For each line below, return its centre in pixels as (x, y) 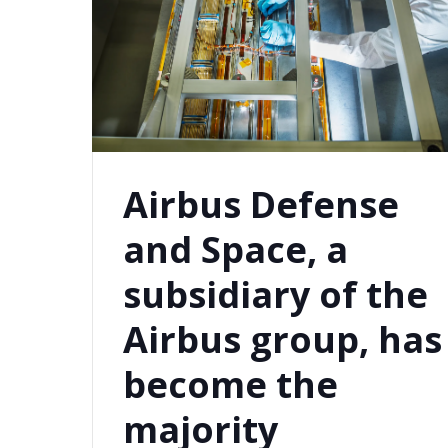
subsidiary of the (276, 295)
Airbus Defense (261, 205)
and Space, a (236, 250)
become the (231, 385)
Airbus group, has (283, 340)
